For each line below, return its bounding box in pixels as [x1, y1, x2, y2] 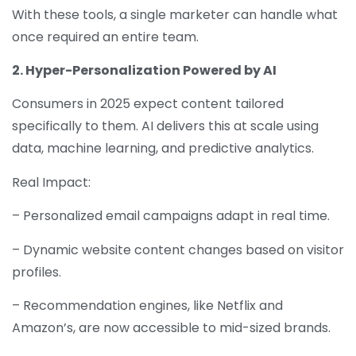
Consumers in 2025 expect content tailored [12, 95, 284, 114]
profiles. [12, 262, 64, 281]
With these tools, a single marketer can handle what [12, 5, 338, 24]
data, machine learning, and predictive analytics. [12, 139, 317, 158]
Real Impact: [12, 172, 94, 192]
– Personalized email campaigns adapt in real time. [12, 207, 333, 226]
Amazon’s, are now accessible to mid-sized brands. [12, 318, 334, 337]
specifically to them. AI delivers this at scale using [12, 117, 319, 136]
